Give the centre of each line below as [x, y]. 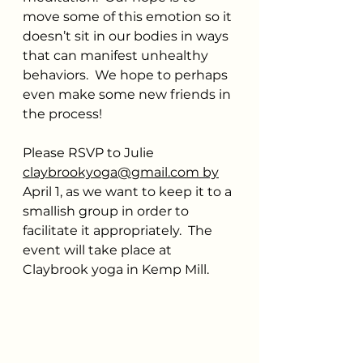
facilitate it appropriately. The [119, 230]
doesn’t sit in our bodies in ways [127, 36]
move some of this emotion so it [129, 16]
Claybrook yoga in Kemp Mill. [117, 269]
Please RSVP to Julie [90, 152]
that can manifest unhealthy [117, 55]
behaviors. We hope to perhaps [127, 75]
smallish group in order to [107, 211]
